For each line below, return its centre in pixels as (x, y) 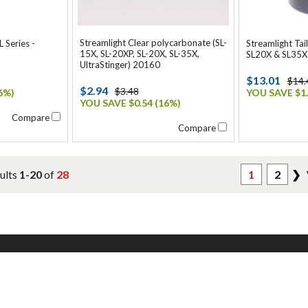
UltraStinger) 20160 (120, 65)
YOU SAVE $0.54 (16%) (130, 103)
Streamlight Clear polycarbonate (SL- (153, 43)
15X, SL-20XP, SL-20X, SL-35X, (140, 54)
